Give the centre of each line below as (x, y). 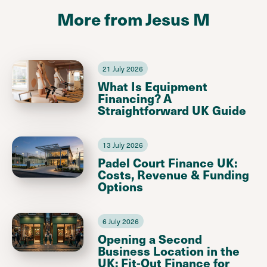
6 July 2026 (121, 221)
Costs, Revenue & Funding (173, 174)
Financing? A (135, 98)
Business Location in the (169, 250)
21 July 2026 (123, 68)
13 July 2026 (123, 145)
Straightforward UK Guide (172, 110)
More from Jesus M (133, 18)
